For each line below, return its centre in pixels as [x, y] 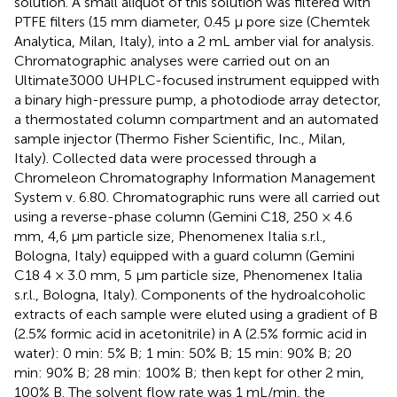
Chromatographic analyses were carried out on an [172, 61]
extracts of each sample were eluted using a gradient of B [196, 315]
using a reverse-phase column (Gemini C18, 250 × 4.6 [183, 217]
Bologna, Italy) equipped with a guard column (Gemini [184, 256]
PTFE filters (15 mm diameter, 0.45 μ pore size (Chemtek [192, 22]
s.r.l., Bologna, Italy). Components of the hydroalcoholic [190, 295]
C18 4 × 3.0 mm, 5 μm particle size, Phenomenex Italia [188, 276]
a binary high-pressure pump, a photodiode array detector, [198, 100]
